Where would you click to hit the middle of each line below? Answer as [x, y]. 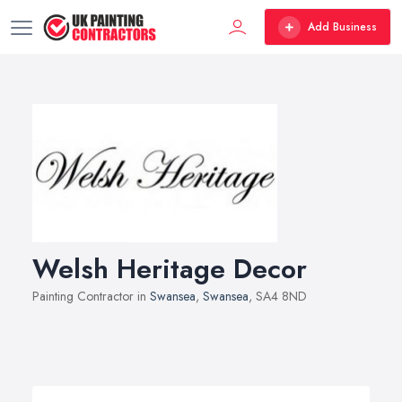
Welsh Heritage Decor [170, 268]
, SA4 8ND [278, 296]
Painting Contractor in [91, 296]
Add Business [342, 27]
